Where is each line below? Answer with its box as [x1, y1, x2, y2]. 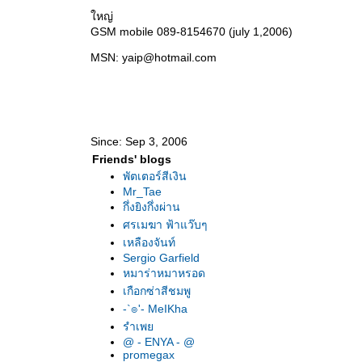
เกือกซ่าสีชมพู [123, 284, 191, 297]
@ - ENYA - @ [123, 335, 195, 348]
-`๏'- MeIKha [123, 302, 187, 315]
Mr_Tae [123, 185, 162, 198]
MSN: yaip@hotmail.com [90, 51, 217, 64]
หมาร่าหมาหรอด [123, 267, 205, 280]
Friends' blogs [92, 153, 171, 166]
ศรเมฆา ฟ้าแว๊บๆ [123, 218, 208, 231]
